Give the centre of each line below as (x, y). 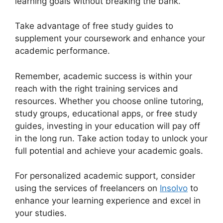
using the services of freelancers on (87, 188)
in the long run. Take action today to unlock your (111, 138)
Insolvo (174, 188)
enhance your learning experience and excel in (108, 201)
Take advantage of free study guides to (94, 26)
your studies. (41, 213)
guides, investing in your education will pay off (108, 126)
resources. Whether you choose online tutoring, (109, 101)
